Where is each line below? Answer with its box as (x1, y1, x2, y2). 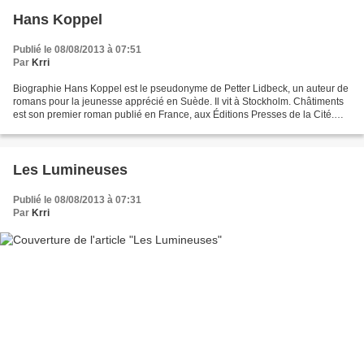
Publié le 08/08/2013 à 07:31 (13, 193, 141, 206)
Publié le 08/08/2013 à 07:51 (13, 43, 141, 55)
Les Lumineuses (13, 161, 128, 178)
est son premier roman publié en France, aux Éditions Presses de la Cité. (13, 108, 334, 120)
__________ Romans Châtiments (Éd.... (13, 121, 190, 133)
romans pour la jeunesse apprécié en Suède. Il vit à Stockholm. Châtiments (13, 95, 344, 107)
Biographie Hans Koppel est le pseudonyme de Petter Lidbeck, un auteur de (13, 82, 349, 94)
